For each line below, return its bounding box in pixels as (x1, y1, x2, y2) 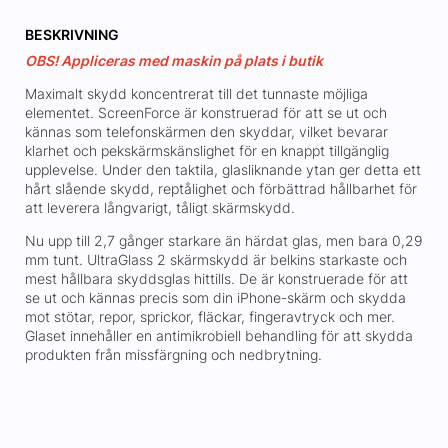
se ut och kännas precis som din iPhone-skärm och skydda (24, 289, 406, 307)
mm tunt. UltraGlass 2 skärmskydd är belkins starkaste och (24, 251, 407, 269)
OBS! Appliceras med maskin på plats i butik (24, 52, 323, 70)
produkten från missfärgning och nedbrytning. (24, 346, 322, 364)
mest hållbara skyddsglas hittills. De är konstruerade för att (24, 270, 408, 288)
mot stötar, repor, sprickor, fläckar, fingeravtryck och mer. (24, 308, 395, 326)
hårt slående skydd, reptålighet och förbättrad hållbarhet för (24, 180, 417, 198)
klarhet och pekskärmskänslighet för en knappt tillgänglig (24, 142, 389, 160)
